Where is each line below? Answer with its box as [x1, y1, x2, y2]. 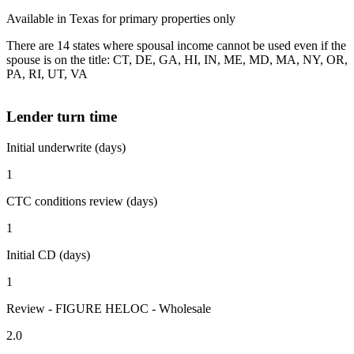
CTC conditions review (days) [6, 194, 157, 209]
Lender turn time [6, 108, 117, 126]
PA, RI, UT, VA [6, 66, 88, 81]
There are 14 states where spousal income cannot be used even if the [6, 38, 346, 52]
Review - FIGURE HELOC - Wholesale [6, 302, 211, 316]
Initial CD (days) [6, 248, 90, 262]
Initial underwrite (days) [6, 141, 126, 155]
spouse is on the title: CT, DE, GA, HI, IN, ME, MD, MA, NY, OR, [6, 52, 348, 66]
